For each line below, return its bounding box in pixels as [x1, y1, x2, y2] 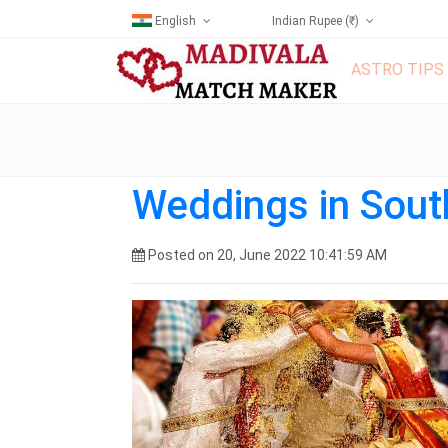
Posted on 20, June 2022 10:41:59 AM [145, 247, 387, 263]
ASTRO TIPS [351, 59, 444, 79]
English [155, 13, 196, 28]
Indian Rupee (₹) [272, 13, 359, 28]
